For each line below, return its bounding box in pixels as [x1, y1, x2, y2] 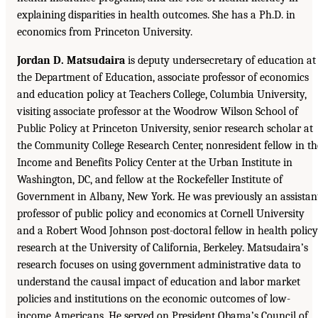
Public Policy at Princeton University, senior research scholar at [17, 121, 313, 135]
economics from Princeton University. [17, 25, 192, 38]
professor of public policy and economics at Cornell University [17, 207, 305, 220]
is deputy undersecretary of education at [125, 53, 316, 67]
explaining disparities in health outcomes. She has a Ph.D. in [17, 8, 295, 21]
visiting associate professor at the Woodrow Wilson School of [17, 104, 298, 118]
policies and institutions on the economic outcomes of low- [17, 292, 290, 305]
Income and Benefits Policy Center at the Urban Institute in [17, 155, 292, 169]
